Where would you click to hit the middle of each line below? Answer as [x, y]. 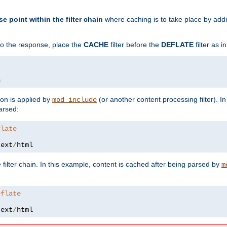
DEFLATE [177, 44]
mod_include [74, 100]
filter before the [135, 44]
